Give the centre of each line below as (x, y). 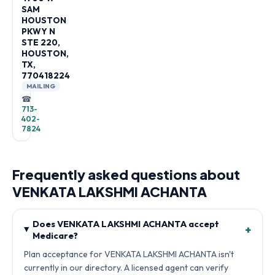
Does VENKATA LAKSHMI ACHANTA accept (126, 224)
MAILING (41, 86)
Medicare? (56, 235)
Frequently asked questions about (126, 174)
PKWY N (38, 31)
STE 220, (41, 42)
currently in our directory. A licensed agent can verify (126, 268)
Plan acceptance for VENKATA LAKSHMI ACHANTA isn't (129, 254)
